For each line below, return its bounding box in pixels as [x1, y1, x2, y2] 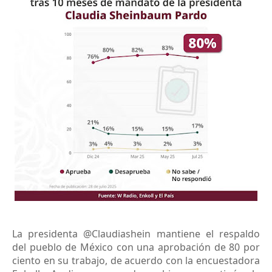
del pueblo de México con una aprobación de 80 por [12, 240, 260, 254]
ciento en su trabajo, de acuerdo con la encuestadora [12, 254, 260, 267]
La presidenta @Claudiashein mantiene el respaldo [12, 227, 260, 240]
